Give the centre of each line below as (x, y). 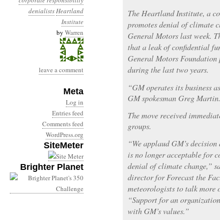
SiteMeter (64, 145)
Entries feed (68, 113)
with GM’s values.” (158, 211)
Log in (75, 102)
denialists (41, 11)
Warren (74, 32)
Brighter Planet (52, 167)
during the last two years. (168, 69)
